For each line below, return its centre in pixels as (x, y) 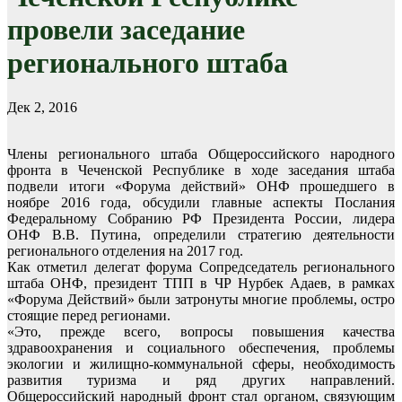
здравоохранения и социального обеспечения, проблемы (201, 347)
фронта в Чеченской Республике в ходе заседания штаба (201, 170)
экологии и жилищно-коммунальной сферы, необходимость (201, 363)
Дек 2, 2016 (42, 107)
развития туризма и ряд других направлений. (201, 380)
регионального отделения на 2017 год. (125, 250)
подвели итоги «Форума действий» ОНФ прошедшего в (201, 186)
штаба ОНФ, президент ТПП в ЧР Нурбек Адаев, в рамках (201, 283)
